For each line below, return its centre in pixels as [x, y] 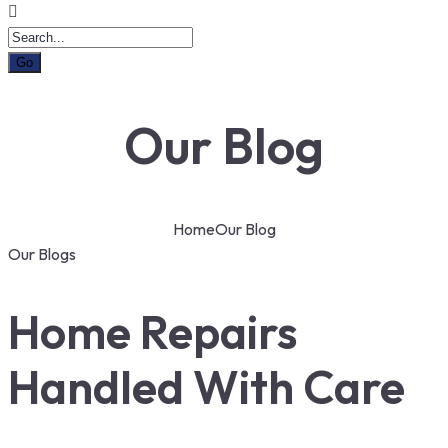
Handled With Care [206, 387]
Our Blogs [42, 254]
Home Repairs [153, 332]
